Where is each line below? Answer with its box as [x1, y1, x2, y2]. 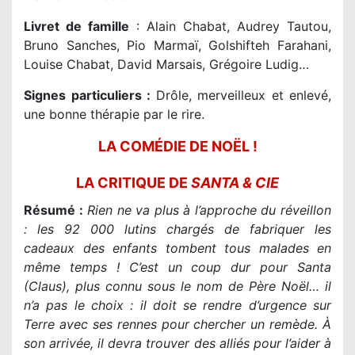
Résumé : [24, 202, 83, 219]
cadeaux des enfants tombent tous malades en [24, 240, 331, 257]
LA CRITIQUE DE [76, 174, 191, 192]
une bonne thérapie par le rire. [24, 106, 204, 123]
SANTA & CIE [191, 174, 279, 192]
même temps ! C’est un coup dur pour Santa [24, 259, 331, 276]
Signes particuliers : [24, 87, 156, 104]
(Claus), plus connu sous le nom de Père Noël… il [24, 278, 331, 295]
